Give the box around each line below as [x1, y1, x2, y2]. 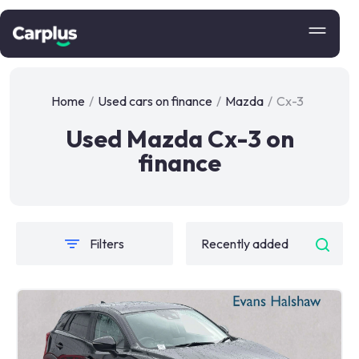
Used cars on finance [98, 93, 212, 109]
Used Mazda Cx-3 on [65, 123, 294, 154]
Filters [89, 236, 124, 252]
